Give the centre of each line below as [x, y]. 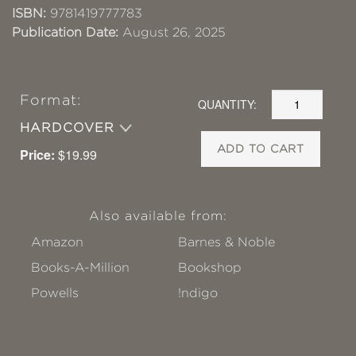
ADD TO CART [261, 148]
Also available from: [158, 215]
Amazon [57, 242]
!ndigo [198, 292]
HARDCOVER [70, 127]
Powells [55, 292]
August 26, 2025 [172, 32]
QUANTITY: [228, 104]
